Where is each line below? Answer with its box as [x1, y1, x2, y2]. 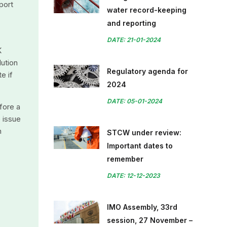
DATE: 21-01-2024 [107, 36, 161, 44]
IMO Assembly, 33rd [107, 203, 177, 211]
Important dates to [107, 141, 173, 150]
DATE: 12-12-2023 [107, 172, 160, 179]
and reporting [107, 19, 156, 27]
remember [107, 155, 143, 163]
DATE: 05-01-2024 [107, 97, 162, 105]
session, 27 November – [107, 216, 193, 224]
